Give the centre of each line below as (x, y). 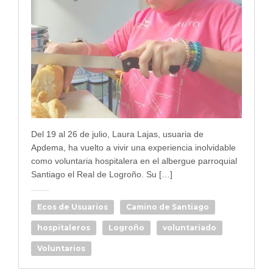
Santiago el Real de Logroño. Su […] (102, 174)
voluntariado (190, 227)
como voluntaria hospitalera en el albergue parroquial (134, 161)
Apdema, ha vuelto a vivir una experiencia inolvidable (133, 147)
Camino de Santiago (168, 207)
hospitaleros (64, 227)
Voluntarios (61, 248)
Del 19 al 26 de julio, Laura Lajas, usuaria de (117, 134)
